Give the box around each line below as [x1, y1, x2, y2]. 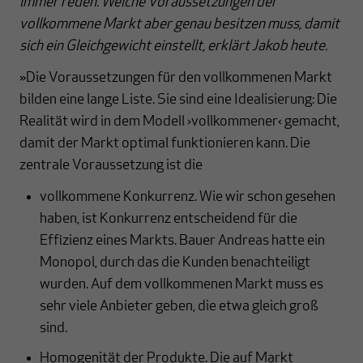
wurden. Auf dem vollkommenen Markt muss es [40, 276, 323, 293]
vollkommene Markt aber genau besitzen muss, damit [19, 16, 340, 32]
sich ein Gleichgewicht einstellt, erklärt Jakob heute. [19, 38, 327, 54]
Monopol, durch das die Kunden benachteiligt [40, 254, 310, 271]
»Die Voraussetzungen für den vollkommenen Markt [19, 70, 332, 86]
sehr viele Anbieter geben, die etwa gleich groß [40, 298, 318, 314]
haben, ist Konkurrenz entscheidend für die [40, 211, 297, 227]
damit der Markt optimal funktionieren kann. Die [19, 135, 310, 152]
